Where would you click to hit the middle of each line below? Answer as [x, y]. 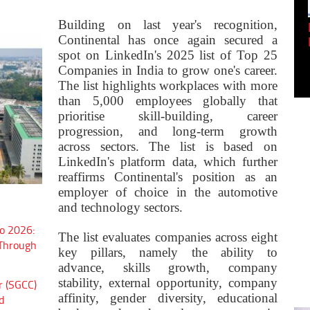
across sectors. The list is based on [168, 147]
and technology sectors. [121, 208]
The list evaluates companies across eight [168, 237]
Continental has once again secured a [168, 40]
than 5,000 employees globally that [168, 101]
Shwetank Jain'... [169, 42]
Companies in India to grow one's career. [168, 71]
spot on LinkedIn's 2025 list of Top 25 [168, 55]
